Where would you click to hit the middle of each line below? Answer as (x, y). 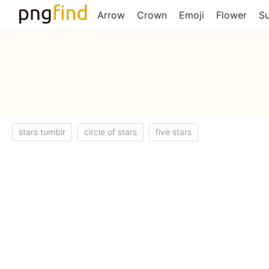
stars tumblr (42, 132)
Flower (231, 15)
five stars (174, 132)
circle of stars (110, 132)
